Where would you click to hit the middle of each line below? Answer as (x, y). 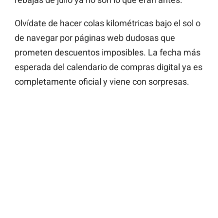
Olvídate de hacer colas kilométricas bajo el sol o (108, 23)
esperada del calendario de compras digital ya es (109, 67)
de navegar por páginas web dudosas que (95, 38)
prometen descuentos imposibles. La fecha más (108, 53)
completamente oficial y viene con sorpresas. (102, 82)
